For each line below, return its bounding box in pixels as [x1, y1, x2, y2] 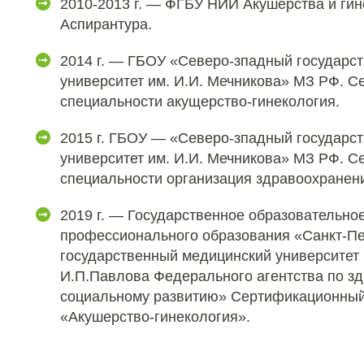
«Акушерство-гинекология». [60, 309, 250, 325]
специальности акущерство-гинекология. [60, 93, 340, 110]
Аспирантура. [60, 16, 152, 32]
